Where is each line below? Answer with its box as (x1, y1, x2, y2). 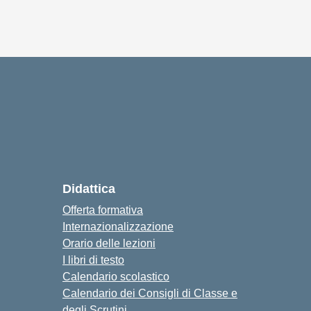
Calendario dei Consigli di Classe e (62, 287, 237, 299)
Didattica (62, 181, 115, 196)
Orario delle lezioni (62, 237, 155, 249)
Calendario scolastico (62, 270, 169, 283)
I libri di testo (62, 253, 124, 266)
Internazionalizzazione (62, 220, 174, 233)
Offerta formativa (62, 203, 143, 216)
